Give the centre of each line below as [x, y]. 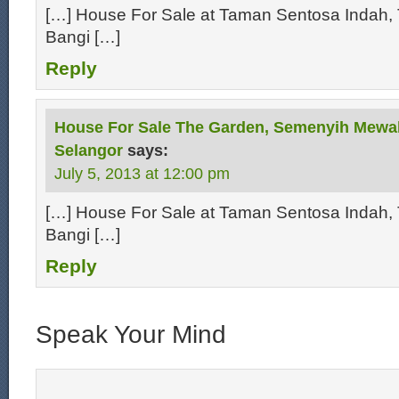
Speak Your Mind [131, 334]
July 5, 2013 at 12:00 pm [142, 174]
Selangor [89, 151]
